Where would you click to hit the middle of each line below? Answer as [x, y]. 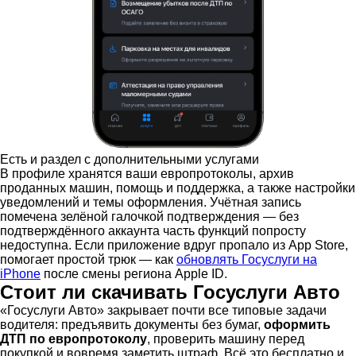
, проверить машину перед [226, 339]
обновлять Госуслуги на [247, 259]
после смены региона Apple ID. [134, 273]
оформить [297, 324]
